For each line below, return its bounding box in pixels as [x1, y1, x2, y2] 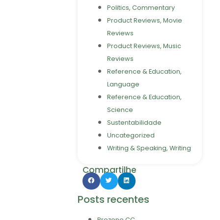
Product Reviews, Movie [107, 16, 182, 25]
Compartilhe [82, 164, 137, 176]
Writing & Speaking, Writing [107, 143, 191, 152]
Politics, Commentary [107, 3, 175, 12]
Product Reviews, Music [107, 41, 181, 50]
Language [107, 80, 139, 88]
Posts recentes [77, 192, 149, 206]
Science [107, 105, 133, 114]
